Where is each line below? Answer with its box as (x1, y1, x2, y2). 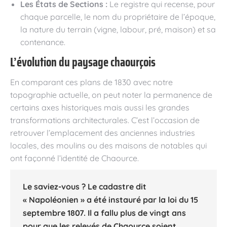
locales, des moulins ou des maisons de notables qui (10, 140, 207, 150)
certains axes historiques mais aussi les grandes (10, 102, 190, 112)
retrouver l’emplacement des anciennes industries (10, 127, 195, 138)
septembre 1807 (23, 207, 84, 218)
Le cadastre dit (88, 181, 146, 192)
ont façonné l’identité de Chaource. (10, 153, 139, 163)
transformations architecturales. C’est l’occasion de (10, 115, 200, 125)
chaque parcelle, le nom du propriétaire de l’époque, (20, 11, 215, 22)
